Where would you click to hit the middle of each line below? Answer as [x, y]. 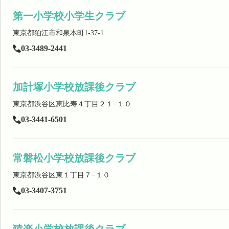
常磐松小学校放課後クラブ [74, 158]
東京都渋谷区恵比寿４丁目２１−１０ [72, 104]
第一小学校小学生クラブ [69, 16]
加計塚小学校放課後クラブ [74, 87]
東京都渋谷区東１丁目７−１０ [61, 175]
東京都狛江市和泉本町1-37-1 [58, 33]
